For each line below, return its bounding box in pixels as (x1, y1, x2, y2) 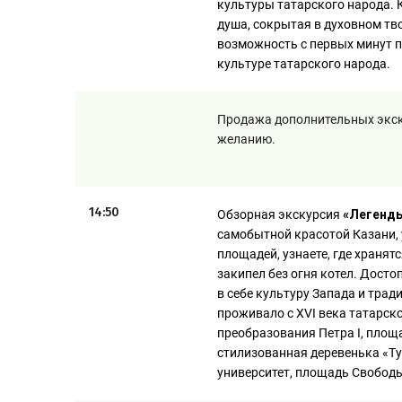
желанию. (217, 132, 275, 146)
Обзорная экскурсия (217, 207, 343, 222)
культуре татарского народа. (217, 57, 390, 71)
